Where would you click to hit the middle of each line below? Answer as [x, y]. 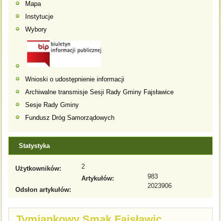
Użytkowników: [38, 169]
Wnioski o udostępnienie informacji [75, 79]
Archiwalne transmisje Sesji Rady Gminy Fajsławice [100, 92]
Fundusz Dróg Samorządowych [70, 118]
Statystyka [35, 146]
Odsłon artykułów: [43, 189]
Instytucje [39, 16]
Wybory [36, 29]
